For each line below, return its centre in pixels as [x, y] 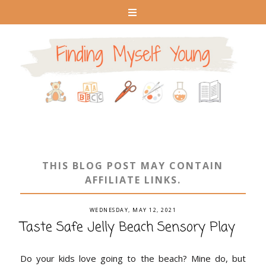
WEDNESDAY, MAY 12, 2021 [133, 210]
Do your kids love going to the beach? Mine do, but [133, 258]
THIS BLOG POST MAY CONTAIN [133, 165]
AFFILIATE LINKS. [133, 180]
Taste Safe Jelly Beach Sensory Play [127, 227]
